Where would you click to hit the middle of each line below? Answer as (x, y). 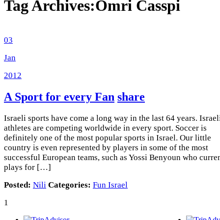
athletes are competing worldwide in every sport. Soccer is (105, 128)
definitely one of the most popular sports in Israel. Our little (108, 137)
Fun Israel (110, 185)
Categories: (69, 185)
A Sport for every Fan (59, 96)
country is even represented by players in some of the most (106, 147)
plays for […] (27, 167)
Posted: (18, 185)
